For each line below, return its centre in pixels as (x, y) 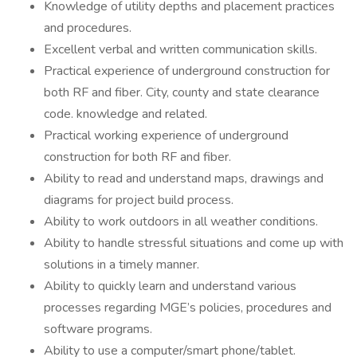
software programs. (98, 329)
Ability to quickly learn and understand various (170, 286)
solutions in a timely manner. (122, 265)
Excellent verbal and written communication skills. (180, 49)
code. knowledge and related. (126, 114)
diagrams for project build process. (139, 200)
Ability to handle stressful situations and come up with (194, 243)
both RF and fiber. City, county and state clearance (182, 92)
